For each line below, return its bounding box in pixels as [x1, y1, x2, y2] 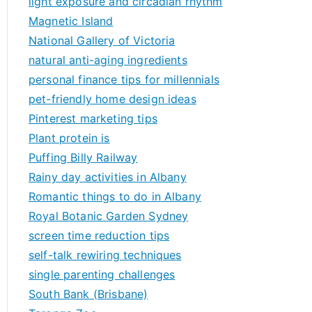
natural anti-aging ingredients [29, 53, 187, 67]
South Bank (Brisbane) [29, 287, 148, 301]
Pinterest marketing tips [29, 111, 157, 125]
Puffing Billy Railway [29, 150, 138, 164]
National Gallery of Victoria [29, 33, 175, 47]
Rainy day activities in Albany [29, 170, 187, 184]
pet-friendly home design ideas [29, 92, 196, 106]
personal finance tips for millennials [29, 72, 219, 86]
